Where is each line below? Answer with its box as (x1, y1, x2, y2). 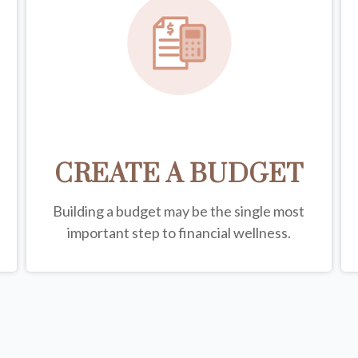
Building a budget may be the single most (53, 201, 305, 220)
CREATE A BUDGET (54, 157, 304, 191)
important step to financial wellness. (66, 223, 291, 241)
